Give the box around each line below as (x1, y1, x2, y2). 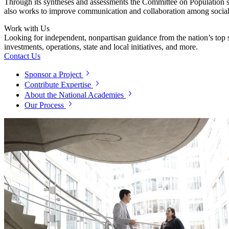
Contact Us (4, 51, 40, 60)
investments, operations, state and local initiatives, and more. (4, 42, 198, 51)
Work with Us (4, 24, 50, 33)
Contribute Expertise (25, 80, 91, 89)
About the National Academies (25, 90, 124, 99)
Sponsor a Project (25, 70, 81, 79)
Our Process (25, 100, 64, 109)
